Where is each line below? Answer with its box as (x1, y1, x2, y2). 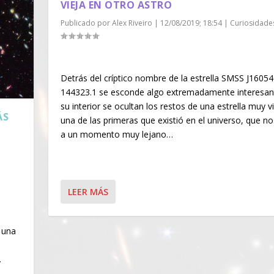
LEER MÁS (67, 185, 108, 198)
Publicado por (60, 17, 112, 28)
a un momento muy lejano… (60, 128, 173, 141)
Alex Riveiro (111, 17, 152, 28)
